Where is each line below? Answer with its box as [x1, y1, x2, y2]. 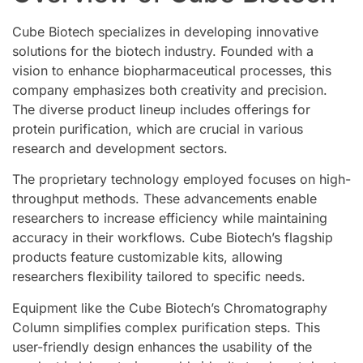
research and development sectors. [12, 140, 228, 157]
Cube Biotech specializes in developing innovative [12, 23, 318, 41]
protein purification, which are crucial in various [12, 121, 303, 138]
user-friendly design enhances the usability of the [12, 338, 312, 355]
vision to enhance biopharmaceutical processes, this [12, 62, 331, 79]
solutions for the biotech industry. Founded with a [12, 43, 314, 60]
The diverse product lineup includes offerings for [12, 101, 310, 118]
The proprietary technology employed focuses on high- [12, 171, 351, 188]
